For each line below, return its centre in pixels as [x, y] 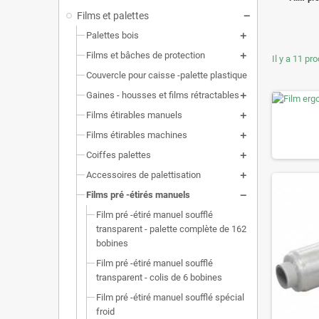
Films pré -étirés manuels [138, 195]
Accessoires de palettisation [143, 175]
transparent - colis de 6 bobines [159, 277]
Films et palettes [113, 16]
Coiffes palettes [119, 155]
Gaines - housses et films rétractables [163, 95]
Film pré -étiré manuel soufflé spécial [170, 297]
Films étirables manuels [134, 115]
